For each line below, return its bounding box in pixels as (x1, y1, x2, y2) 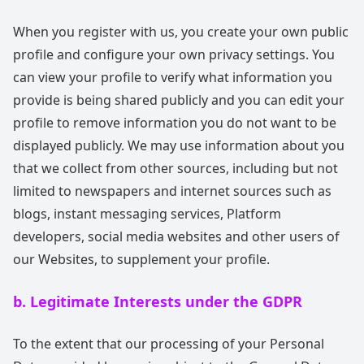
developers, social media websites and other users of (13, 227, 340, 245)
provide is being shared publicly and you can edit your (13, 91, 344, 109)
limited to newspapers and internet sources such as (13, 182, 331, 200)
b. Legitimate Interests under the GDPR (13, 292, 302, 311)
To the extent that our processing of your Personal (13, 335, 324, 353)
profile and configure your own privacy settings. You (13, 45, 335, 63)
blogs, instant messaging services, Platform (13, 205, 281, 223)
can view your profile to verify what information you (13, 68, 332, 86)
